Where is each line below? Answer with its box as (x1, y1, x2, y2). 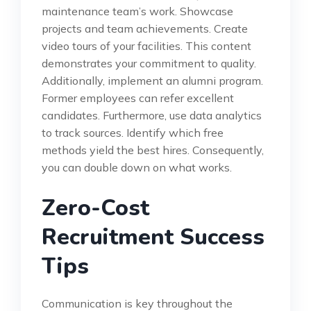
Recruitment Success (42, 221, 264, 252)
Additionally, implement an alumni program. (42, 73, 263, 87)
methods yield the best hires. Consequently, (42, 142, 264, 157)
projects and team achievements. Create (42, 21, 248, 35)
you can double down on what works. (42, 160, 232, 174)
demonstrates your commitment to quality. (42, 56, 256, 70)
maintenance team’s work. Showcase (42, 3, 233, 18)
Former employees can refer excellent (42, 90, 234, 105)
